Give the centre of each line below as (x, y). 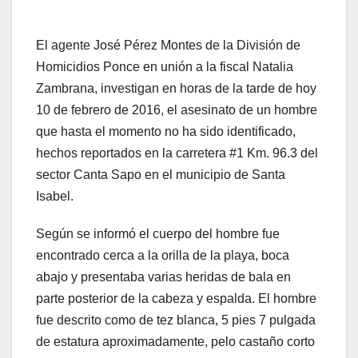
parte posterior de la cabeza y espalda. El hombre (176, 299)
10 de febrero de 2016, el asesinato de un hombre (177, 110)
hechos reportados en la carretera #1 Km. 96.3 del (177, 153)
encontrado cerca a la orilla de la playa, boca (163, 256)
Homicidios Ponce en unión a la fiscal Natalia (165, 67)
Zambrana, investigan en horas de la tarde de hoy (176, 89)
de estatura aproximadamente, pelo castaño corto (175, 342)
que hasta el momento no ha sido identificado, (166, 132)
